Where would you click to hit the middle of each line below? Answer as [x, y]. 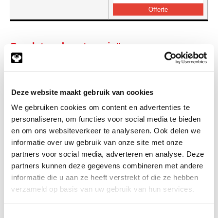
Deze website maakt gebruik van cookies [82, 92]
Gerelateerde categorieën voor [80, 46]
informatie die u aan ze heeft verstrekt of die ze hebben [105, 177]
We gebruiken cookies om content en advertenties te [100, 107]
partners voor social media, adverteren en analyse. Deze [108, 154]
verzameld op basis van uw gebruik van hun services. [103, 189]
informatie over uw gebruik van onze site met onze [97, 142]
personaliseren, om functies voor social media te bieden [106, 119]
